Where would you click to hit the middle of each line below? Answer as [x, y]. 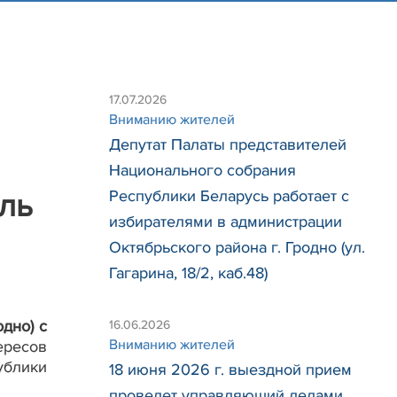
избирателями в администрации [226, 222]
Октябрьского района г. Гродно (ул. [237, 247]
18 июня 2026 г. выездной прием [230, 370]
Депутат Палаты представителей [228, 144]
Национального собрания [202, 170]
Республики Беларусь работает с [229, 196]
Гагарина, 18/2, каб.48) [188, 273]
